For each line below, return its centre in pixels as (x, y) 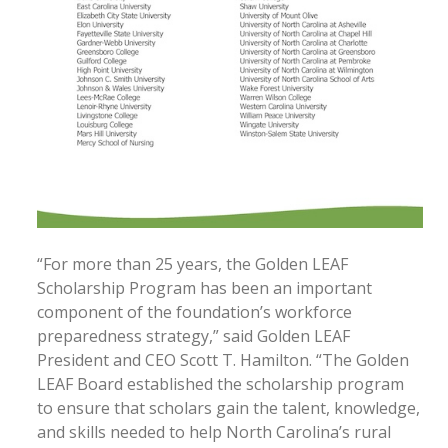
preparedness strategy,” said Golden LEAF (193, 335)
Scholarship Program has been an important (204, 287)
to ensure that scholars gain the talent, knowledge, (228, 407)
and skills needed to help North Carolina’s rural (214, 431)
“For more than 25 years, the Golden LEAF (192, 263)
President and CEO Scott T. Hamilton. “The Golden (223, 359)
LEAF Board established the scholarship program (220, 383)
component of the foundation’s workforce (194, 311)
